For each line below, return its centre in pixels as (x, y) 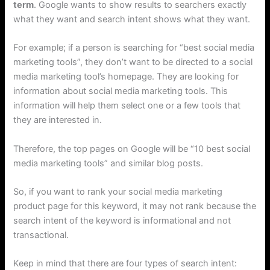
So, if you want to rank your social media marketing (118, 191)
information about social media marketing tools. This (121, 91)
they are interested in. (58, 120)
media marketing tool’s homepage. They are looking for (126, 77)
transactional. (41, 235)
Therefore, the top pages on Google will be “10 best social (132, 149)
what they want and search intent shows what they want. (132, 19)
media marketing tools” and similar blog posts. (108, 163)
